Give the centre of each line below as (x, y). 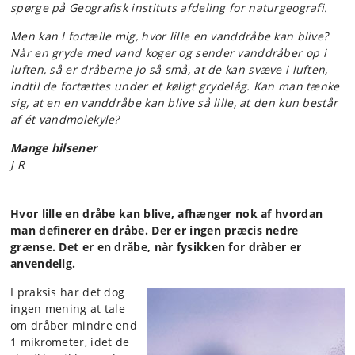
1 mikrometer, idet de (70, 342)
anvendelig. (43, 263)
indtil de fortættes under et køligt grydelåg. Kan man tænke (175, 86)
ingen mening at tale (68, 309)
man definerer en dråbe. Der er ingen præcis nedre (155, 230)
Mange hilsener (54, 148)
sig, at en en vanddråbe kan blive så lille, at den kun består (174, 103)
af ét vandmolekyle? (65, 119)
